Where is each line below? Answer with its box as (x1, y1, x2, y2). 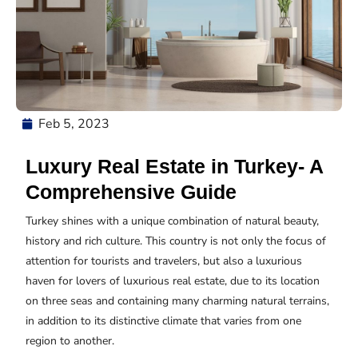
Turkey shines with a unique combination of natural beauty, (26, 213, 319, 229)
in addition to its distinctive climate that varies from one (26, 313, 301, 329)
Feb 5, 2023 (38, 115, 109, 133)
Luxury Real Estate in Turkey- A (26, 155, 323, 178)
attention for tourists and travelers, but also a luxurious (26, 253, 302, 269)
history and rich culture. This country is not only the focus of (26, 233, 326, 249)
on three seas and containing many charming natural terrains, (26, 293, 329, 309)
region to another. (26, 333, 117, 349)
